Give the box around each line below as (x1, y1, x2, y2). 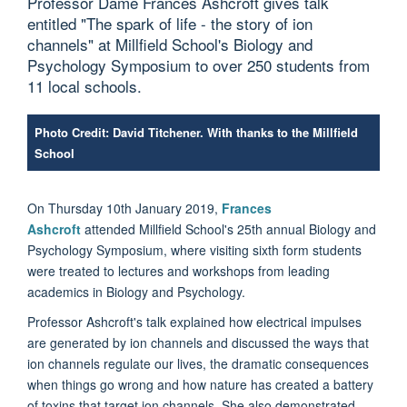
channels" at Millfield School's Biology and (27, 32, 313, 55)
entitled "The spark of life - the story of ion (27, 11, 313, 35)
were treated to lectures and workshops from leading (27, 261, 330, 280)
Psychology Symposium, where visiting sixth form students (27, 240, 362, 259)
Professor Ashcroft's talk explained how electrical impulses (27, 312, 362, 331)
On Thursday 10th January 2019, (27, 198, 222, 217)
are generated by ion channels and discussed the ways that (27, 333, 369, 352)
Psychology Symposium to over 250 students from (27, 53, 370, 76)
